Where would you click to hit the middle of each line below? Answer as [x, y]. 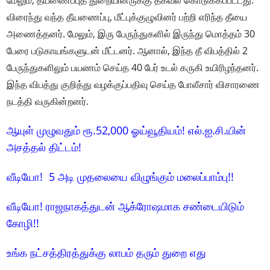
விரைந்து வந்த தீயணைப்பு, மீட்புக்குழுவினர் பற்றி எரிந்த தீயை [127, 17]
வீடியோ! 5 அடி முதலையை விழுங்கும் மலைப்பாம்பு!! [121, 177]
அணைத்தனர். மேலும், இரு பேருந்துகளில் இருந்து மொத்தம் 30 [131, 34]
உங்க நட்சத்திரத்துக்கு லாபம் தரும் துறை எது [107, 253]
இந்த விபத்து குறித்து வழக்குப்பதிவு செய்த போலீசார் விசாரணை [133, 85]
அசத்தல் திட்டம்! [44, 147]
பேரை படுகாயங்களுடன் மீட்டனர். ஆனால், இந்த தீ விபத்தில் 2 [127, 51]
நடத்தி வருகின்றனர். [48, 102]
